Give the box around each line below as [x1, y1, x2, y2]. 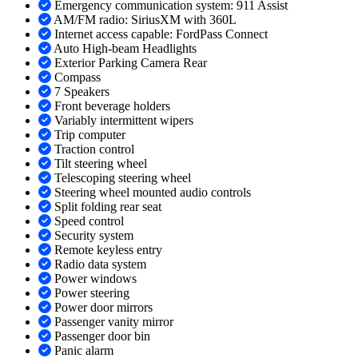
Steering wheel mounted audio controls [54, 185, 251, 200]
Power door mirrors [54, 300, 153, 315]
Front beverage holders [54, 99, 170, 113]
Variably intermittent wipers [54, 113, 193, 128]
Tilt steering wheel [54, 157, 147, 171]
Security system [54, 229, 133, 243]
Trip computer [54, 128, 125, 142]
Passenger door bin [54, 329, 150, 344]
